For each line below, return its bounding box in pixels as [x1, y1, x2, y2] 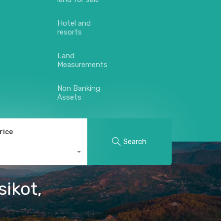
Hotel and [57, 19, 91, 28]
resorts [57, 28, 82, 37]
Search [123, 137, 147, 146]
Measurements [57, 60, 108, 69]
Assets [57, 93, 81, 102]
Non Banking [57, 84, 100, 93]
